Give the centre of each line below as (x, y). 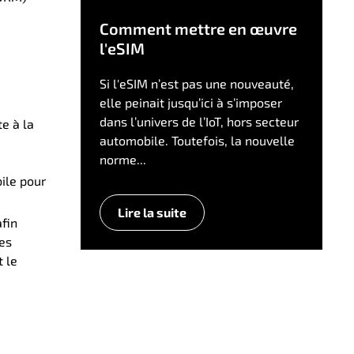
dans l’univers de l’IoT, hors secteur (199, 122)
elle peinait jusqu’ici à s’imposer (190, 103)
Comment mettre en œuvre (198, 29)
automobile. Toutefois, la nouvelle (197, 141)
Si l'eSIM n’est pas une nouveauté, (196, 84)
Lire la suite (152, 213)
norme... (122, 160)
